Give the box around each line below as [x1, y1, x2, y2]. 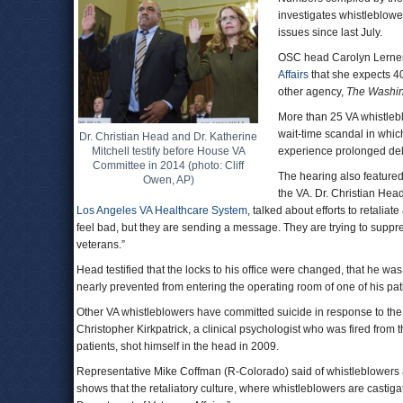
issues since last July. [278, 26, 382, 39]
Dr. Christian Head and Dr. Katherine [79, 130, 257, 143]
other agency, [278, 85, 346, 98]
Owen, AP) [142, 174, 194, 186]
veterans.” [76, 238, 125, 251]
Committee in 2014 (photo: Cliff [93, 159, 244, 172]
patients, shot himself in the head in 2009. [76, 340, 279, 353]
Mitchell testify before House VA [91, 145, 246, 157]
